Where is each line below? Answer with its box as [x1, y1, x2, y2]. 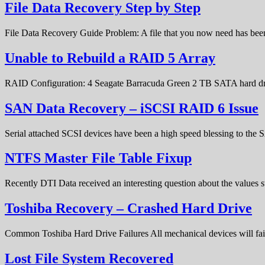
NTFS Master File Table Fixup [5, 150, 192, 166]
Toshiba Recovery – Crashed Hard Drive [5, 201, 252, 216]
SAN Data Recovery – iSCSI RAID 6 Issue [5, 100, 258, 116]
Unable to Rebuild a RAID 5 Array [5, 50, 215, 66]
